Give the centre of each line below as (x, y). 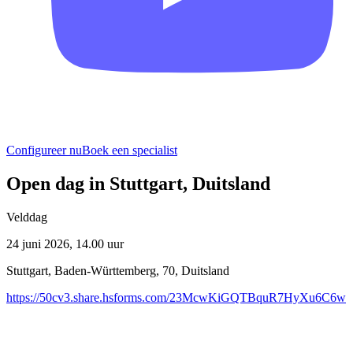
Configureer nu (44, 150)
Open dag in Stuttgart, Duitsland (138, 183)
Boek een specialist (130, 150)
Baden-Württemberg (105, 270)
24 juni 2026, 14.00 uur (65, 243)
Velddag (27, 217)
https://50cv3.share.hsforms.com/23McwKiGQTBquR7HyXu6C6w (176, 297)
